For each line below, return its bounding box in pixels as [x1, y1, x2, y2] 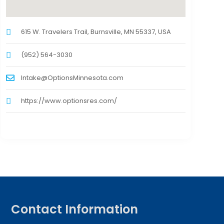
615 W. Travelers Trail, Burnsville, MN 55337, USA [20, 27, 171, 37]
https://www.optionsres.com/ [20, 96, 117, 106]
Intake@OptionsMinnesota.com [20, 73, 123, 83]
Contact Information [10, 201, 138, 218]
